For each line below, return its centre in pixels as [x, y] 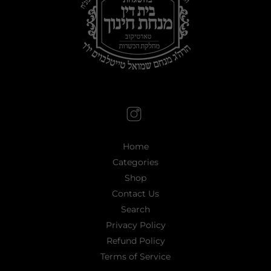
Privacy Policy [135, 225]
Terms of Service [135, 256]
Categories [135, 162]
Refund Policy [135, 240]
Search [135, 209]
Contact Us [135, 193]
